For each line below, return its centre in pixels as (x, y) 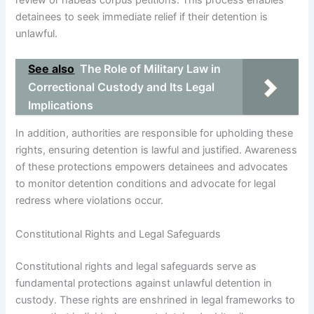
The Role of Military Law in (151, 68)
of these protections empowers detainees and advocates (152, 167)
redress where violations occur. (90, 201)
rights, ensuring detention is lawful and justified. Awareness (157, 150)
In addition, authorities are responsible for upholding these (155, 134)
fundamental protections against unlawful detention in (144, 283)
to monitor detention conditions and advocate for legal (146, 184)
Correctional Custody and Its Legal (122, 87)
